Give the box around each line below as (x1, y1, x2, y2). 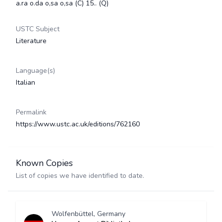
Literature (16, 36, 47, 46)
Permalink (16, 108, 47, 117)
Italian (16, 78, 35, 87)
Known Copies (16, 157, 73, 169)
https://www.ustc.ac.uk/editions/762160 (16, 119, 140, 129)
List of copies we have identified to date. (16, 171, 144, 180)
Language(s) (16, 66, 55, 75)
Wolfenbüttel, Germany (52, 209, 125, 219)
